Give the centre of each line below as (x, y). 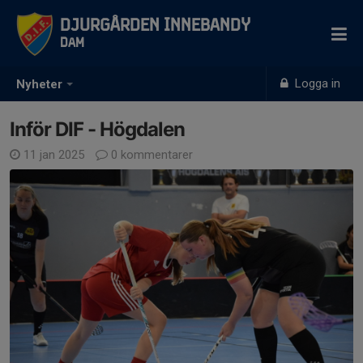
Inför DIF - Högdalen (97, 129)
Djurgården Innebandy (155, 26)
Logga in (316, 83)
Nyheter (39, 85)
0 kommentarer (150, 155)
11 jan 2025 (54, 155)
